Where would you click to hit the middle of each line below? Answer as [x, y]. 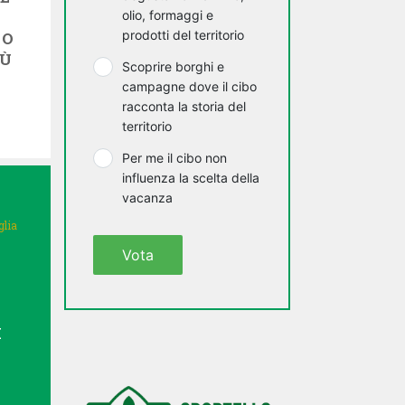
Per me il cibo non [174, 158]
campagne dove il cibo [189, 86]
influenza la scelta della [191, 178]
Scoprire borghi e [173, 66]
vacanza [147, 198]
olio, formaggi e [168, 15]
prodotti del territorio [183, 35]
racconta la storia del [184, 106]
